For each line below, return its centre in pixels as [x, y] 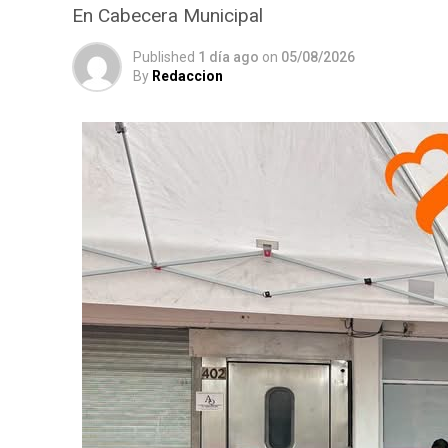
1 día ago [228, 57]
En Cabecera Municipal [167, 15]
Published [164, 57]
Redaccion [187, 76]
